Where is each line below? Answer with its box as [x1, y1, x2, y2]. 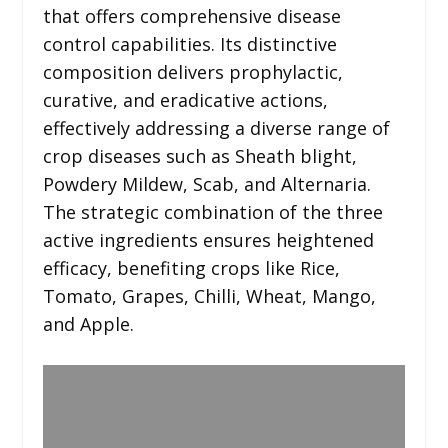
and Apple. [42, 311, 134, 336]
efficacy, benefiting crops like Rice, [42, 255, 340, 280]
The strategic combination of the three [42, 199, 383, 224]
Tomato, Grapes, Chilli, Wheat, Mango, [42, 283, 376, 308]
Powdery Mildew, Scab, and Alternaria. [42, 171, 371, 196]
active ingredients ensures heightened [42, 227, 374, 252]
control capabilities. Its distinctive [42, 31, 337, 56]
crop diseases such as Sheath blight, [42, 143, 357, 168]
